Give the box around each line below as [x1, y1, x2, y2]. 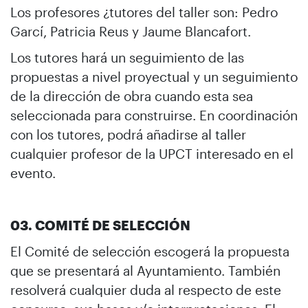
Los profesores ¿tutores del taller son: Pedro [10, 3, 278, 20]
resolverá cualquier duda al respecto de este [10, 281, 281, 298]
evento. [10, 164, 56, 181]
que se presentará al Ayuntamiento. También [10, 262, 280, 278]
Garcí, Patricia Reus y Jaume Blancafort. [10, 23, 251, 39]
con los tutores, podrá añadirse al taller [10, 126, 246, 142]
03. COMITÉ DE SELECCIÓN [10, 217, 190, 233]
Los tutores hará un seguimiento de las [10, 49, 244, 65]
